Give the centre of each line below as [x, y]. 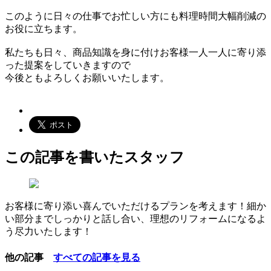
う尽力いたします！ [48, 232]
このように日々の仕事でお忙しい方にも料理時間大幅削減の [135, 16]
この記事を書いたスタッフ [95, 157]
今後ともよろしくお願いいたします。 [87, 77]
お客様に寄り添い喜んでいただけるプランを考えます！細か [135, 206]
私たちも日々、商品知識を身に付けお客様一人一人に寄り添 [135, 52]
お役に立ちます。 [44, 28]
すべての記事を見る [97, 257]
